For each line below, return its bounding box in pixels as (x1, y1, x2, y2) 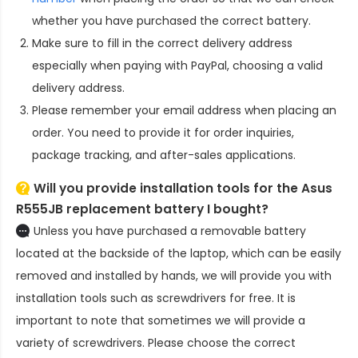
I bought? (204, 201, 268, 218)
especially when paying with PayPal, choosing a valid (32, 58, 323, 74)
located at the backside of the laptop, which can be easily (16, 245, 341, 262)
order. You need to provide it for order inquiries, (32, 125, 294, 141)
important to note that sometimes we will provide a (16, 312, 305, 329)
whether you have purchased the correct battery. (32, 13, 311, 30)
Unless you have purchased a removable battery (34, 223, 306, 240)
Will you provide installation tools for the (34, 180, 301, 197)
